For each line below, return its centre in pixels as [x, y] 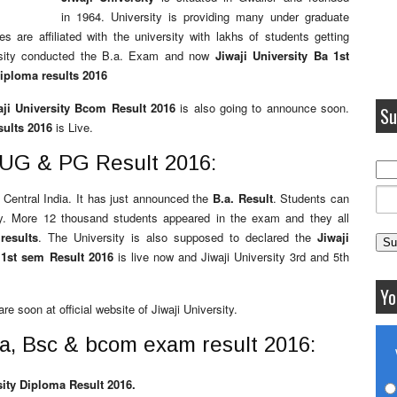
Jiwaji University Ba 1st [282, 55]
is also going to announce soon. [263, 108]
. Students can [311, 198]
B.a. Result [243, 198]
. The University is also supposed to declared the [178, 237]
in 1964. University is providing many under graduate [205, 16]
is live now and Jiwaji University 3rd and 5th [231, 257]
